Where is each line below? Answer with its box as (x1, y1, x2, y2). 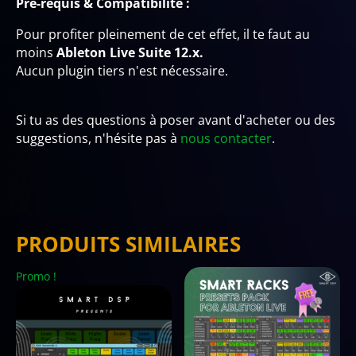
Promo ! (16, 268, 56, 284)
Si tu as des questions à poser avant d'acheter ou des (16, 110, 335, 129)
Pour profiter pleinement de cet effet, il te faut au (16, 25, 310, 43)
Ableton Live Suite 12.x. (56, 43, 203, 61)
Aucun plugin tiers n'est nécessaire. (16, 61, 228, 79)
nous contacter (180, 129, 272, 147)
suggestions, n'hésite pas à (16, 129, 180, 147)
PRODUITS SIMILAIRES (16, 229, 241, 258)
